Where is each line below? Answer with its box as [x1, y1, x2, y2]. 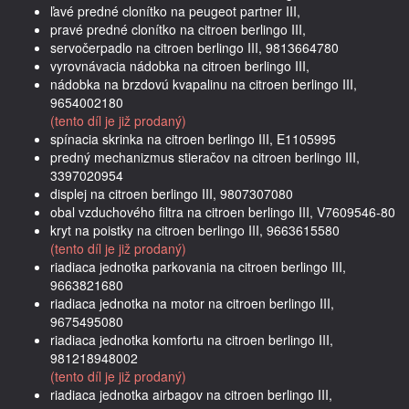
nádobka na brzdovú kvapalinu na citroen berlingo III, [50, 74, 357, 93]
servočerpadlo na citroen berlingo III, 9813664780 [50, 37, 339, 57]
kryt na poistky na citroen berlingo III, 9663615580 [50, 220, 340, 239]
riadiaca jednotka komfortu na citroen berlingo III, [50, 330, 333, 349]
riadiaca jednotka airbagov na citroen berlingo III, [50, 384, 332, 404]
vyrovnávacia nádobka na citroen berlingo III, [50, 56, 309, 75]
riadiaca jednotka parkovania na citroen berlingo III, [50, 257, 346, 276]
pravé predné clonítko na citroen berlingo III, [50, 19, 306, 38]
